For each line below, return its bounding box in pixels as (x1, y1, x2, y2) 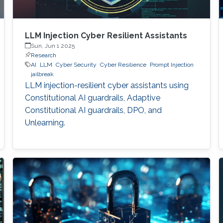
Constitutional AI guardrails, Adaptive (24, 93, 160, 103)
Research (30, 51, 56, 59)
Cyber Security (55, 61, 97, 68)
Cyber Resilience (100, 61, 146, 68)
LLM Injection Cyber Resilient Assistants (24, 30, 187, 40)
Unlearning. (24, 117, 65, 127)
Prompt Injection (149, 61, 194, 68)
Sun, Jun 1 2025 (30, 42, 75, 49)
